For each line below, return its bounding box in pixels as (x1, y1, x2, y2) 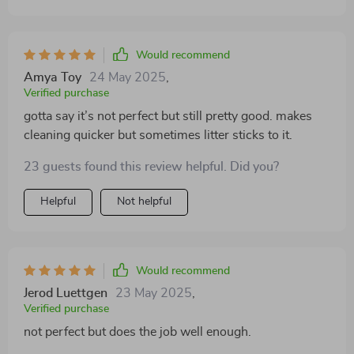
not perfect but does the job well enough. (24, 326, 251, 338)
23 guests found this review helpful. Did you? (24, 160, 279, 173)
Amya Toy (24, 71, 81, 84)
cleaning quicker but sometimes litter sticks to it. (24, 129, 292, 141)
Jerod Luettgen (24, 287, 107, 299)
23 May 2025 (115, 287, 192, 299)
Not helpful (117, 196, 171, 207)
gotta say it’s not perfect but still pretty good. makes (24, 110, 312, 122)
